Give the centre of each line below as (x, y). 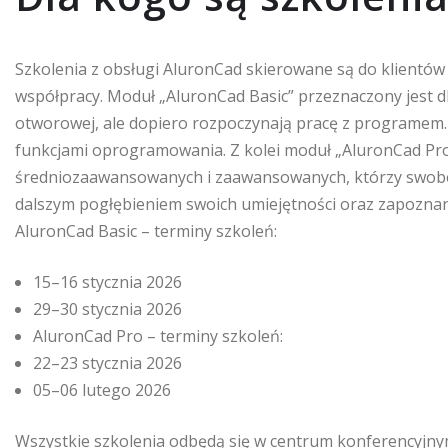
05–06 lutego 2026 (102, 389)
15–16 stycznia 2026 (107, 281)
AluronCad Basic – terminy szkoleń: (146, 230)
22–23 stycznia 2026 (107, 362)
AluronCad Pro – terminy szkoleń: (158, 335)
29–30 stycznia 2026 (107, 308)
